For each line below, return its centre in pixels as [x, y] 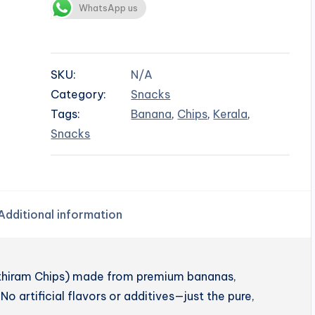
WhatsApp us [109, 7]
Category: [79, 94]
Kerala [231, 114]
